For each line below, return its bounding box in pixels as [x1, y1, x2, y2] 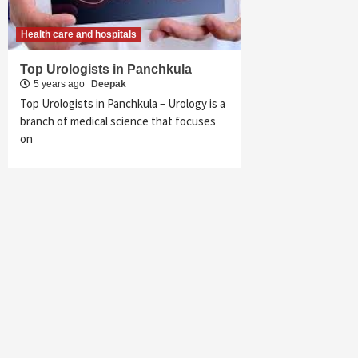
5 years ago [34, 78, 87, 89]
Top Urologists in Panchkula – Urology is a [20, 96, 225, 111]
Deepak [91, 78, 126, 89]
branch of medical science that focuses [20, 113, 216, 129]
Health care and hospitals [21, 29, 137, 40]
